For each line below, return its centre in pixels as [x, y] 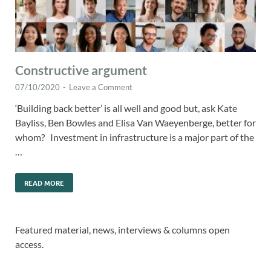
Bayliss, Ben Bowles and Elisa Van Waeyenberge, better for [135, 123]
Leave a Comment [101, 87]
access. [29, 244]
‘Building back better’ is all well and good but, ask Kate [126, 108]
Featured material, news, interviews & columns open [122, 230]
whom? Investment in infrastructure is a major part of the [135, 137]
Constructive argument [81, 70]
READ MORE [44, 183]
